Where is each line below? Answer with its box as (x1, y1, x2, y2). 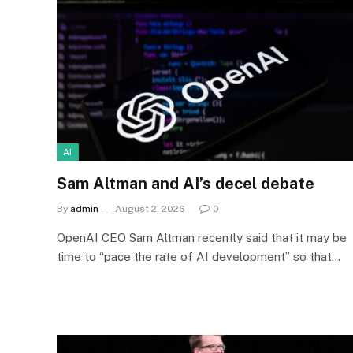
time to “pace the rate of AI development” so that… (57, 249, 340, 263)
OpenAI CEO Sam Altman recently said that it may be (57, 230, 347, 244)
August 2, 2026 (115, 203, 185, 214)
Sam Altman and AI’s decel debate (57, 173, 314, 193)
